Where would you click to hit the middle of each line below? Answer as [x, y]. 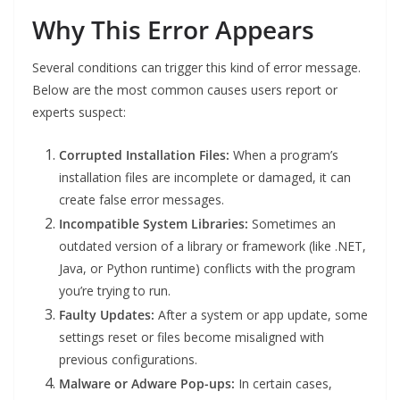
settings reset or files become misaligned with [192, 337]
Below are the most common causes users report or [185, 90]
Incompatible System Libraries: [154, 224]
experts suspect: [79, 112]
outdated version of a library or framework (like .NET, [212, 246]
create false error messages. [142, 200]
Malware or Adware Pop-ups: [147, 384]
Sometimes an [292, 224]
